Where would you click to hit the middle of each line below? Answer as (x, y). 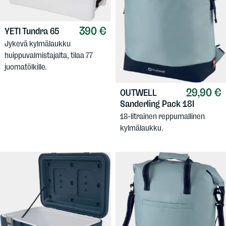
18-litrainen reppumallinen (162, 117)
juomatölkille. (26, 67)
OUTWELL (138, 93)
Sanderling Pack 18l (157, 104)
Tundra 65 (41, 32)
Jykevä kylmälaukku (38, 44)
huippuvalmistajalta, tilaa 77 (49, 55)
